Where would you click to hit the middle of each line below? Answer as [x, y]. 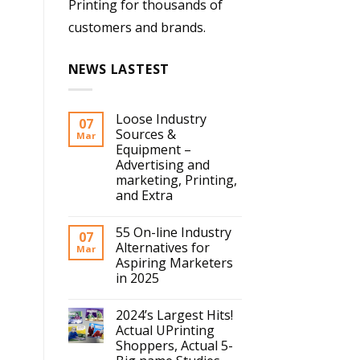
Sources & [145, 135]
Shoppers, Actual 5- [174, 346]
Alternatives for [162, 248]
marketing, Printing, [176, 180]
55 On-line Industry [173, 233]
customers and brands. [137, 27]
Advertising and [162, 165]
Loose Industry [161, 119]
